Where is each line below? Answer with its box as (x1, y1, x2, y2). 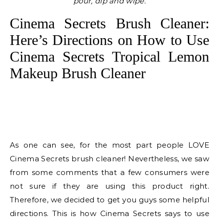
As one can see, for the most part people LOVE (10, 140, 209, 150)
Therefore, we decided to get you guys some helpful (10, 195, 209, 204)
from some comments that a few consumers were (10, 168, 209, 177)
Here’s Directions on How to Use (10, 32, 209, 48)
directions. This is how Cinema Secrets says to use (10, 209, 209, 218)
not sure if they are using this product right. (10, 181, 209, 191)
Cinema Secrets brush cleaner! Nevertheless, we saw (10, 154, 209, 163)
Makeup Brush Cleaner (10, 65, 146, 81)
